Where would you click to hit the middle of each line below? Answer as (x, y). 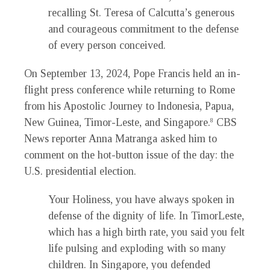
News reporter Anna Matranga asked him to (121, 139)
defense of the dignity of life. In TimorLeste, (146, 216)
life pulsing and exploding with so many (137, 249)
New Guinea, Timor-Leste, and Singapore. (117, 123)
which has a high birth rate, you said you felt (146, 232)
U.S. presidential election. (80, 171)
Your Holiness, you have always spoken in (141, 200)
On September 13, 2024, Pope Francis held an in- (132, 74)
